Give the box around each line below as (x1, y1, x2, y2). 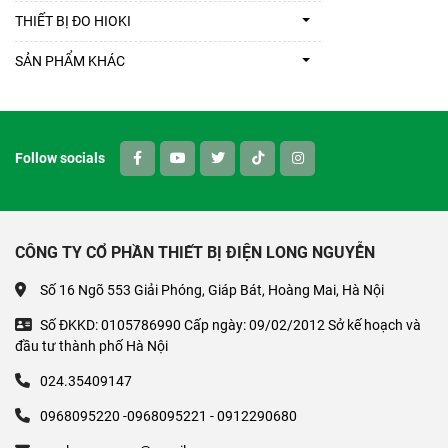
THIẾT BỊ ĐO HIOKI (15, 13, 131, 30)
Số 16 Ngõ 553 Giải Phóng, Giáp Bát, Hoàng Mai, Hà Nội (40, 282, 384, 299)
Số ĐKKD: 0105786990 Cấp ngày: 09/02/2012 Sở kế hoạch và (40, 317, 421, 334)
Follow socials (15, 150, 105, 167)
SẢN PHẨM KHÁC (15, 53, 125, 70)
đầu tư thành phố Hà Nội (15, 338, 168, 355)
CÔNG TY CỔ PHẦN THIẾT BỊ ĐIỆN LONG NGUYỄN (15, 243, 375, 263)
